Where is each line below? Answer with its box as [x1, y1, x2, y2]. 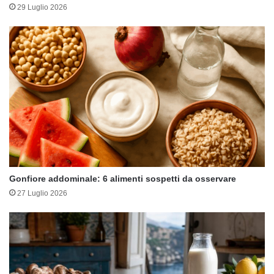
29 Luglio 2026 [17, 2, 67, 12]
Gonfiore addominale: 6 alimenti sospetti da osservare [9, 173, 236, 183]
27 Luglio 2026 [17, 188, 67, 198]
